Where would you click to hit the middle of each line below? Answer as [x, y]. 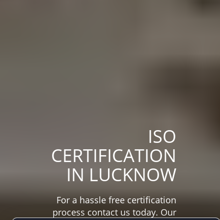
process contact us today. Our [114, 212]
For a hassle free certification [116, 200]
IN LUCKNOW [121, 175]
